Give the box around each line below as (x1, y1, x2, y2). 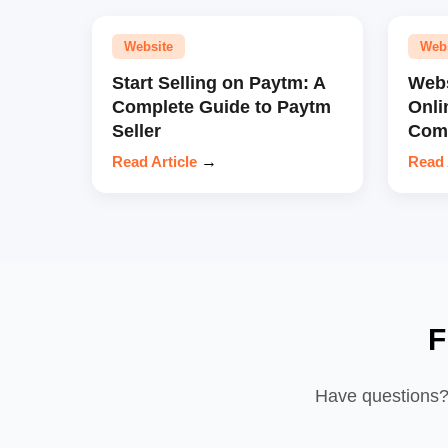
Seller (112, 119, 161, 141)
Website (124, 38, 173, 54)
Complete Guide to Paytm (112, 95, 331, 117)
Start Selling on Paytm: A (112, 71, 325, 93)
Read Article (112, 152, 197, 170)
